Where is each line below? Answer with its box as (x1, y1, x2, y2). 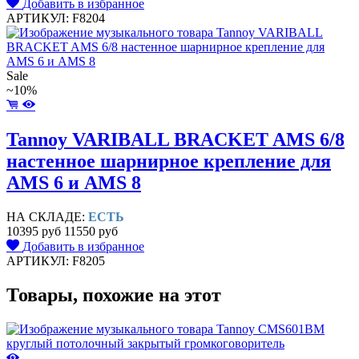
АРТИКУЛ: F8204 (6, 11, 105, 26)
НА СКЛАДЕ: (6, 210, 88, 224)
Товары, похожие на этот (6, 284, 221, 306)
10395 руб (6, 224, 61, 239)
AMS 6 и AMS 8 (6, 172, 141, 194)
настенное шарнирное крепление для (6, 151, 331, 172)
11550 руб (64, 224, 118, 239)
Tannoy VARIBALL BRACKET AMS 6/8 (6, 129, 345, 151)
